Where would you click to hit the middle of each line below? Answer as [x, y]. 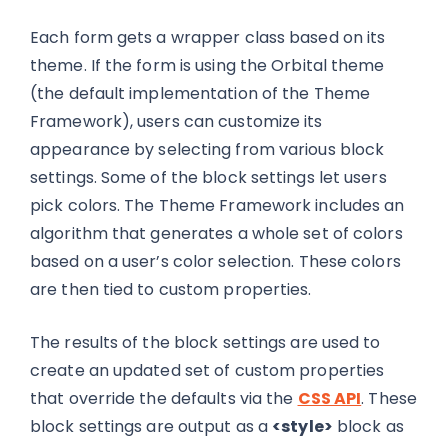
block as [368, 426]
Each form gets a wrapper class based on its [208, 37]
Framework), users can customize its [176, 121]
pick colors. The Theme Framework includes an [217, 205]
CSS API [329, 398]
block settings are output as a [151, 426]
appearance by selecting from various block [207, 149]
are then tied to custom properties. [171, 289]
